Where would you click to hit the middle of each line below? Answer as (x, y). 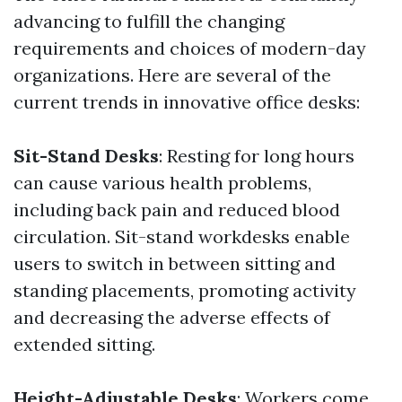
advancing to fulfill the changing (149, 22)
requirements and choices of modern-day (190, 48)
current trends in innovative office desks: (187, 102)
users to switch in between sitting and (175, 264)
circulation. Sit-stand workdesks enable (182, 237)
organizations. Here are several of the (172, 75)
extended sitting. (84, 345)
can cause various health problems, (162, 183)
